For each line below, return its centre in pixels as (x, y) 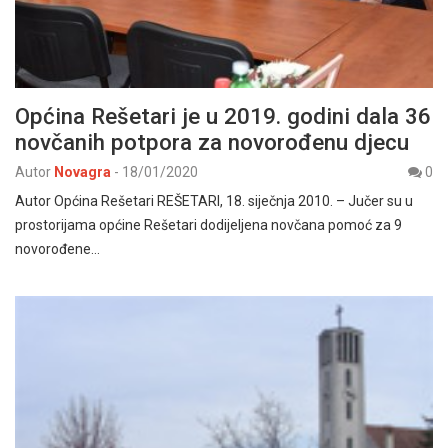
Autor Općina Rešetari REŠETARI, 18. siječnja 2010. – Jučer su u (214, 201)
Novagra (82, 172)
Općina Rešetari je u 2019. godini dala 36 (223, 116)
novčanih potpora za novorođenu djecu (212, 142)
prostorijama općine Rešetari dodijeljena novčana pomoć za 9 (208, 225)
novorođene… (57, 249)
